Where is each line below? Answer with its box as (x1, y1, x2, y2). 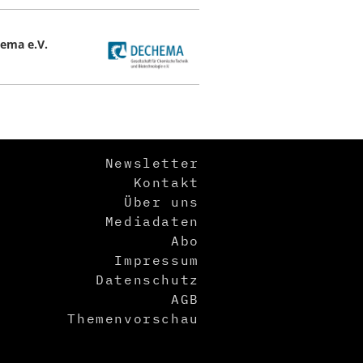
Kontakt (133, 173, 199, 190)
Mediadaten (105, 212, 199, 229)
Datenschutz (96, 271, 199, 288)
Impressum (114, 251, 199, 268)
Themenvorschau (67, 310, 199, 327)
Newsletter (105, 154, 199, 171)
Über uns (124, 193, 199, 210)
